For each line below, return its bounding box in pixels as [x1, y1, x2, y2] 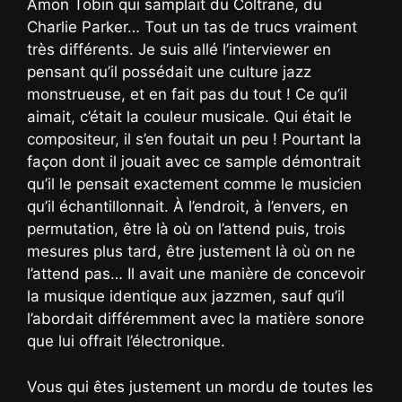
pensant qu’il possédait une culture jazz [27, 63, 311, 82]
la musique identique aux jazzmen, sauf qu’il [27, 287, 345, 306]
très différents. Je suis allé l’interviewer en [27, 40, 331, 59]
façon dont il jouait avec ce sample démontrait [27, 153, 361, 171]
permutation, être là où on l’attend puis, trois [27, 220, 345, 239]
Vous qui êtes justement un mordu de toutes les [27, 377, 373, 396]
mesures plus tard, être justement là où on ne [27, 242, 355, 261]
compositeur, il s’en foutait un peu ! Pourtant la [27, 130, 362, 149]
